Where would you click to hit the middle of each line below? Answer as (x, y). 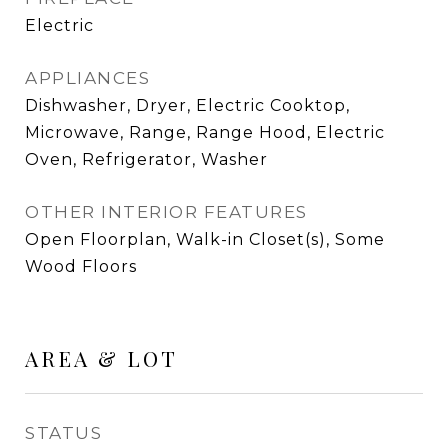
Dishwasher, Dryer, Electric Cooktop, (187, 105)
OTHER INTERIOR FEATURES (166, 212)
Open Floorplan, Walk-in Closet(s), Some (205, 239)
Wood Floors (81, 266)
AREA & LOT (101, 358)
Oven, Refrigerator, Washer (146, 159)
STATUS (63, 433)
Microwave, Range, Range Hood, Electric (205, 132)
